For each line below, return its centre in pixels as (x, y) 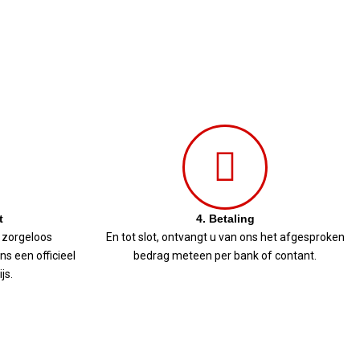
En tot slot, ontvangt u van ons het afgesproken (225, 237)
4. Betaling (225, 219)
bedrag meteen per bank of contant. (225, 256)
